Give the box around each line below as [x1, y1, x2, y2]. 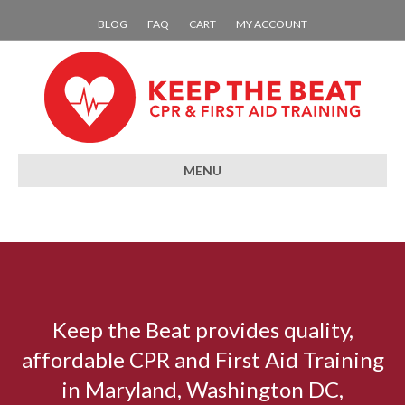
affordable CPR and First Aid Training [21, 346, 384, 372]
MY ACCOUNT [236, 17, 307, 31]
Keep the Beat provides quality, [52, 316, 353, 343]
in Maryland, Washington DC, [61, 376, 344, 402]
